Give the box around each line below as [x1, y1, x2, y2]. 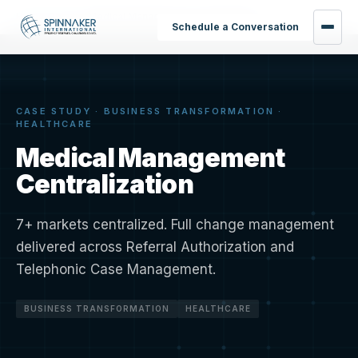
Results [49, 10, 84, 22]
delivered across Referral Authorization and [16, 239, 294, 255]
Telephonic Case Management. [16, 261, 216, 277]
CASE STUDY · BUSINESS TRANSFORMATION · [16, 105, 283, 117]
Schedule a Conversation [171, 20, 299, 33]
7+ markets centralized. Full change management [16, 217, 334, 233]
